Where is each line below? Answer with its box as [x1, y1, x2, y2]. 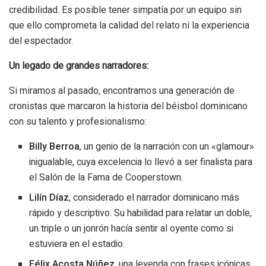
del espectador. [9, 34, 73, 46]
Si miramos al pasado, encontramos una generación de [9, 84, 235, 96]
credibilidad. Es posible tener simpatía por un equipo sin [9, 4, 242, 15]
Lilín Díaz [29, 190, 69, 205]
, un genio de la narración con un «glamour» [80, 139, 255, 154]
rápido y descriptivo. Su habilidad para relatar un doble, [29, 205, 252, 220]
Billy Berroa [29, 139, 80, 154]
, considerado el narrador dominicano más [69, 190, 240, 205]
